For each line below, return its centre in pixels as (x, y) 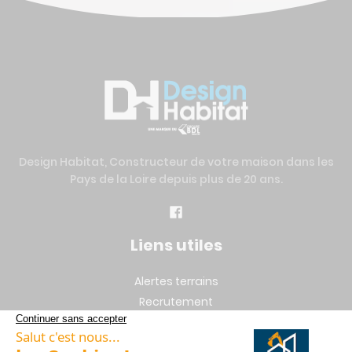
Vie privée (176, 342)
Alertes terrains (176, 281)
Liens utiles (176, 246)
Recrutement (176, 301)
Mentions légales (176, 322)
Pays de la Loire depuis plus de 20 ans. (176, 179)
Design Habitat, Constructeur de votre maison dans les (176, 161)
